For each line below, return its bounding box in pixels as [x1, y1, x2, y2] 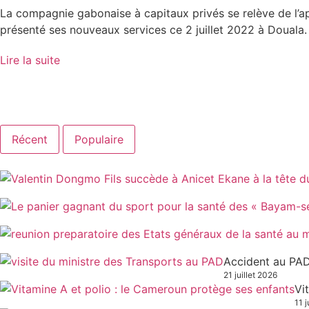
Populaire [74, 132, 123, 147]
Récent [12, 132, 48, 147]
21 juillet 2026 [223, 270, 277, 281]
